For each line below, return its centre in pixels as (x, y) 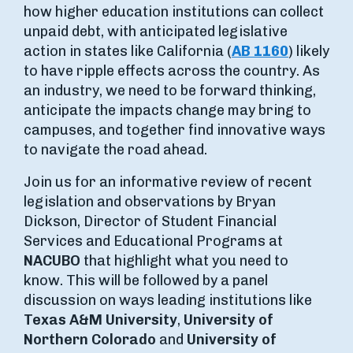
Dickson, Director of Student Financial (150, 221)
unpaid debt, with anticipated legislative (156, 32)
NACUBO (52, 261)
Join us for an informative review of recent (168, 182)
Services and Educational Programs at (153, 241)
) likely (309, 51)
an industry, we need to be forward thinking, (170, 91)
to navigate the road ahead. (115, 150)
